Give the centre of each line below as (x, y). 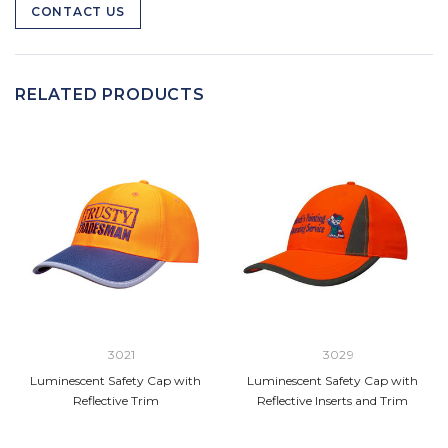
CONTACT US (78, 12)
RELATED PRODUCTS (110, 95)
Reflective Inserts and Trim (332, 401)
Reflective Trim (115, 401)
